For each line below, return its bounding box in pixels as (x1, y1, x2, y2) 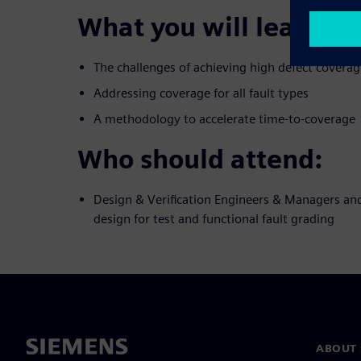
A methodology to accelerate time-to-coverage (93, 110, 355, 127)
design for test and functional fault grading (93, 210, 334, 226)
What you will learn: (77, 10, 329, 43)
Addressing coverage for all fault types (93, 85, 309, 101)
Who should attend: (77, 143, 322, 175)
